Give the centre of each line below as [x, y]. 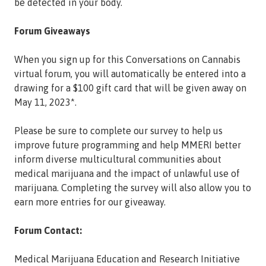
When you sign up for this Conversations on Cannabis [127, 60]
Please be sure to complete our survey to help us [118, 131]
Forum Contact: [48, 231]
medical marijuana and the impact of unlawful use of [127, 174]
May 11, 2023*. [45, 102]
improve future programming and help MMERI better [128, 145]
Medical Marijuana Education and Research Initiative [127, 259]
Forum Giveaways [52, 31]
